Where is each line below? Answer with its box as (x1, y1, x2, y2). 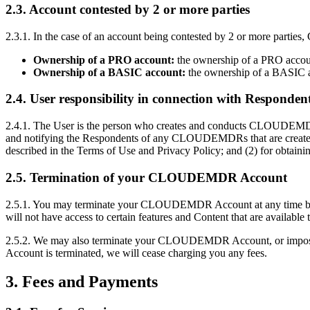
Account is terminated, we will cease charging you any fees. (6, 246, 267, 259)
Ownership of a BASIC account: (33, 66, 185, 78)
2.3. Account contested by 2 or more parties (6, 1, 250, 17)
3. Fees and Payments (6, 273, 158, 291)
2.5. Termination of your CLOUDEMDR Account (6, 170, 287, 185)
